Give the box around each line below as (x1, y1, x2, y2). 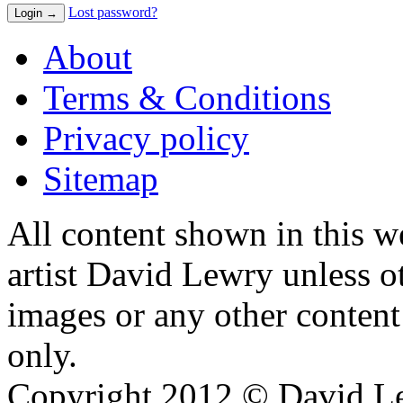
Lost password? (68, 4, 157, 21)
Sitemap (43, 159, 158, 199)
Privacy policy (43, 119, 249, 158)
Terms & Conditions (43, 78, 331, 118)
